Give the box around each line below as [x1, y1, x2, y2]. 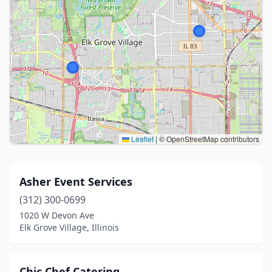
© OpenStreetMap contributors [157, 134, 259, 144]
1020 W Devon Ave [19, 209, 94, 221]
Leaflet [129, 134, 154, 144]
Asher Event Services [19, 174, 132, 189]
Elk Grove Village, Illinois [19, 222, 119, 233]
